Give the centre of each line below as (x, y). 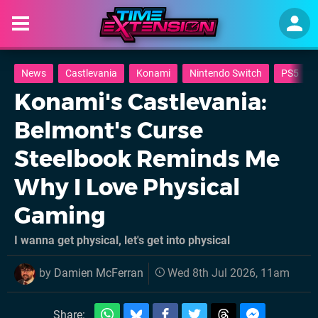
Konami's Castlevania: (141, 102)
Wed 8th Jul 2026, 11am (229, 273)
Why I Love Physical (127, 187)
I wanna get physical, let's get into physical (122, 240)
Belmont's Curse (109, 130)
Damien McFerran (99, 273)
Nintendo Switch (226, 73)
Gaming (60, 215)
